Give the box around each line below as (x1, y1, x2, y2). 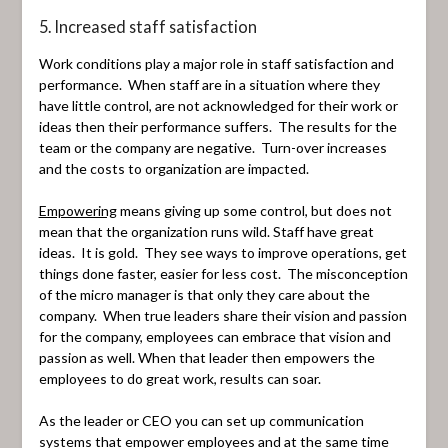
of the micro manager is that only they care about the (38, 285, 370, 303)
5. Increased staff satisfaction (38, 16, 257, 36)
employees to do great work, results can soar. (38, 369, 321, 387)
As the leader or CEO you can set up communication (38, 411, 364, 429)
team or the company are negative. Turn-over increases (38, 138, 387, 156)
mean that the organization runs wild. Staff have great (38, 222, 374, 240)
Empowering (38, 201, 117, 219)
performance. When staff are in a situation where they (38, 75, 380, 93)
